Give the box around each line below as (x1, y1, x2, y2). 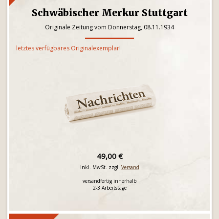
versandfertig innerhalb (83, 177, 136, 184)
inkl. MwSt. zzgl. (80, 164, 121, 171)
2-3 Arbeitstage (92, 184, 127, 191)
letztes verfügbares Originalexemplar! (16, 44, 121, 52)
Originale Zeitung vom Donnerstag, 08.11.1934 (45, 23, 174, 31)
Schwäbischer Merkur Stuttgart (31, 7, 188, 19)
